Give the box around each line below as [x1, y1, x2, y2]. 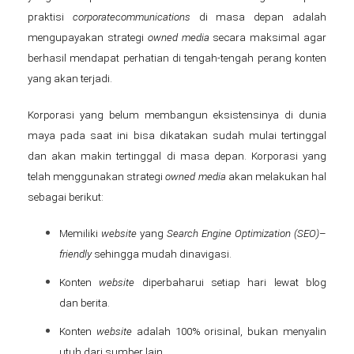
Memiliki [59, 227, 101, 239]
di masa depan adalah [190, 10, 327, 23]
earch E [173, 227, 207, 239]
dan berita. [59, 296, 110, 309]
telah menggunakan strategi [28, 170, 166, 183]
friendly [59, 247, 92, 260]
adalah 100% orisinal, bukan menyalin [131, 325, 327, 337]
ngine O [207, 227, 242, 239]
